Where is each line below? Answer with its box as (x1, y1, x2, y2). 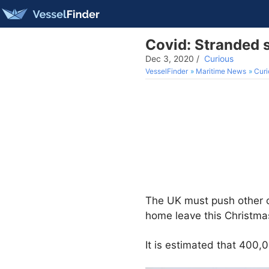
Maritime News (196, 67, 246, 76)
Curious (204, 53, 234, 64)
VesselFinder (145, 67, 188, 76)
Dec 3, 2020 (145, 53, 194, 64)
